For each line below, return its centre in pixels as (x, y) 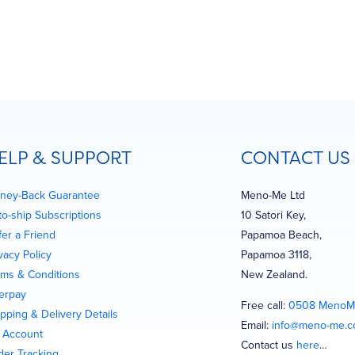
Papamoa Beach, (281, 234)
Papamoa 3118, (276, 254)
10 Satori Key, (273, 214)
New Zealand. (274, 274)
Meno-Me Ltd (273, 195)
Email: (256, 324)
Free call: (264, 305)
